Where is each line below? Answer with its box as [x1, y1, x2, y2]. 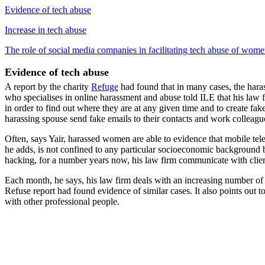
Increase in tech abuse [5, 25, 86, 35]
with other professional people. [5, 196, 119, 207]
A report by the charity [5, 82, 91, 92]
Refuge [91, 82, 118, 92]
